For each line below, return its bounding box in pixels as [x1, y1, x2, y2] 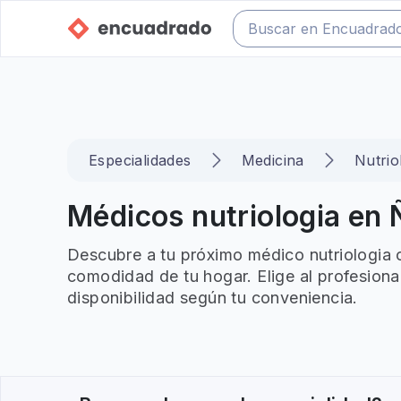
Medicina [241, 151, 304, 169]
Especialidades [89, 151, 192, 169]
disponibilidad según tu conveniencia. [67, 288, 358, 307]
